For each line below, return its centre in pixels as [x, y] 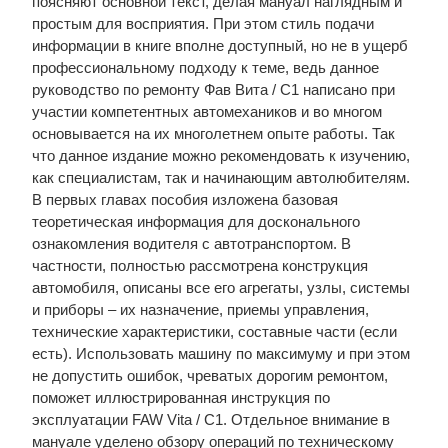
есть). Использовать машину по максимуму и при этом [220, 353]
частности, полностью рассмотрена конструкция [199, 265]
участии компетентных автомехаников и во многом [206, 111]
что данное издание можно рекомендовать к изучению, [220, 155]
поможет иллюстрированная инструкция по [180, 397]
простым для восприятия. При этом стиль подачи [202, 23]
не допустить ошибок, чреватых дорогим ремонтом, [209, 375]
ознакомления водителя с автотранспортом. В [191, 243]
